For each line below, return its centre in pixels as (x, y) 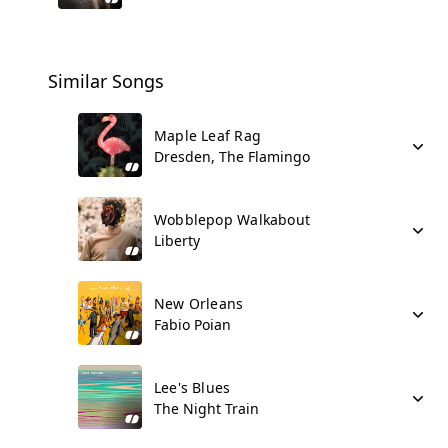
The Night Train (206, 408)
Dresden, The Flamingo (232, 156)
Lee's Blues (192, 387)
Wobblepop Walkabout (232, 219)
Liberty (177, 240)
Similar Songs (106, 81)
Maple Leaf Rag (207, 135)
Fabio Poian (192, 324)
